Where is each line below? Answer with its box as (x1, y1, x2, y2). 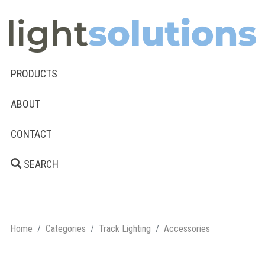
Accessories (164, 222, 210, 234)
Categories (46, 222, 86, 234)
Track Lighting (99, 222, 151, 234)
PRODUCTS (11, 67, 57, 80)
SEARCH (21, 157, 59, 170)
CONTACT (11, 127, 51, 140)
